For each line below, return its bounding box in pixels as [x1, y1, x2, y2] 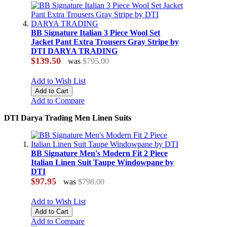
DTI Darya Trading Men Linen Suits [4, 113, 131, 123]
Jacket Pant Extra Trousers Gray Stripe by [30, 37, 179, 47]
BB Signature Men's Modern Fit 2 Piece [30, 149, 168, 158]
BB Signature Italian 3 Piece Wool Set [30, 28, 160, 37]
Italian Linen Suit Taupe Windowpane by [30, 158, 174, 167]
